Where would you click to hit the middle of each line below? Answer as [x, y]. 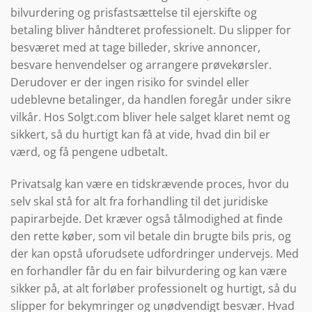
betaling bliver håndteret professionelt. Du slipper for [151, 30]
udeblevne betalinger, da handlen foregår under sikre [151, 100]
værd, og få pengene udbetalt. [89, 152]
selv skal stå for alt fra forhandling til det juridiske [139, 202]
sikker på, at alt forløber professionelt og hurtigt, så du [154, 289]
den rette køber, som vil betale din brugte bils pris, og [151, 236]
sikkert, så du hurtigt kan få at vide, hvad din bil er [140, 135]
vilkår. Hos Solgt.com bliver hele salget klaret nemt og [150, 117]
